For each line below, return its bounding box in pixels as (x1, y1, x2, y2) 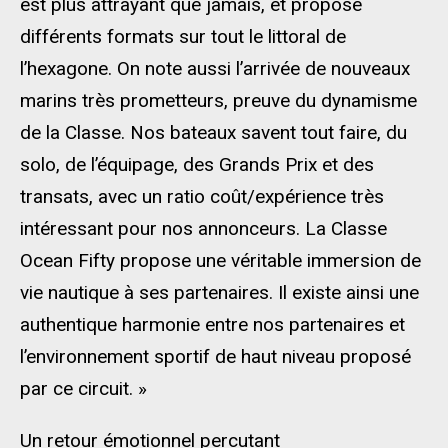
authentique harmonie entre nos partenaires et (20, 313, 405, 336)
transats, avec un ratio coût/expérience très (20, 185, 384, 208)
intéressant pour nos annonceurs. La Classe (20, 217, 387, 240)
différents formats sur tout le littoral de (20, 25, 346, 48)
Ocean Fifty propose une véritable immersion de (20, 249, 421, 272)
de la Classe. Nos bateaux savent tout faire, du (20, 121, 407, 144)
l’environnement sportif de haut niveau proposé (20, 345, 411, 368)
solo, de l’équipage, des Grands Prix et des (20, 153, 374, 176)
